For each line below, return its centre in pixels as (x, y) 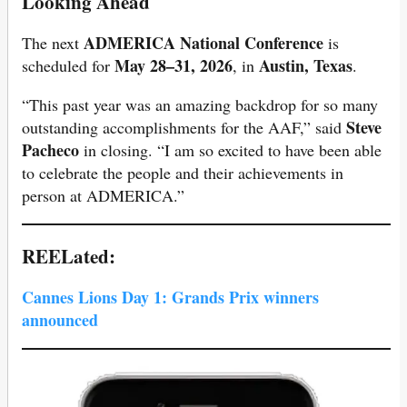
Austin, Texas (306, 65)
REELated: (69, 255)
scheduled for (68, 65)
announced (60, 320)
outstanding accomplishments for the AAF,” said (184, 127)
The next (53, 42)
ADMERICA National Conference (203, 42)
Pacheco (50, 149)
